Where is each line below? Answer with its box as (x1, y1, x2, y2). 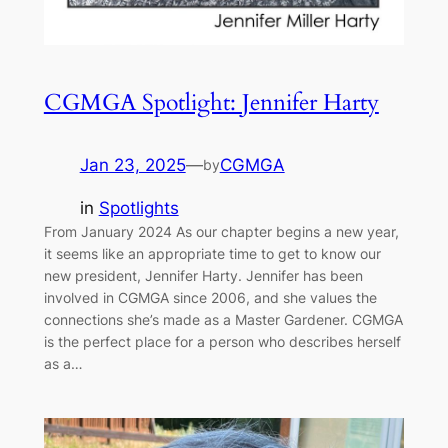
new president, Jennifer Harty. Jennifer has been (43, 266, 363, 284)
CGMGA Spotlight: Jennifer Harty (43, 86, 379, 118)
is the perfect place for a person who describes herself (43, 332, 401, 350)
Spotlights (98, 197, 179, 218)
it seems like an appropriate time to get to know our (43, 244, 381, 262)
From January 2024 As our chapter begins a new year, (43, 222, 399, 240)
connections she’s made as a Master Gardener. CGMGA (43, 310, 403, 328)
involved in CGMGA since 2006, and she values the (43, 288, 377, 306)
